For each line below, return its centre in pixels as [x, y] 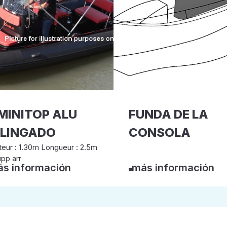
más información [173, 168]
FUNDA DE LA [168, 114]
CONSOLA [160, 133]
